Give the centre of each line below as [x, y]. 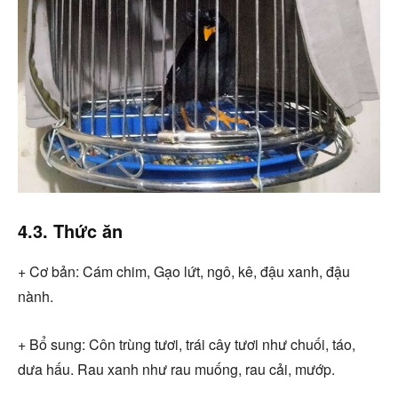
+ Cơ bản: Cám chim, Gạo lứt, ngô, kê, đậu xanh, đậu [184, 271]
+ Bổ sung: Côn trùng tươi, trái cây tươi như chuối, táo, [187, 344]
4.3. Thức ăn [70, 230]
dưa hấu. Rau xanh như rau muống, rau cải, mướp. [176, 369]
